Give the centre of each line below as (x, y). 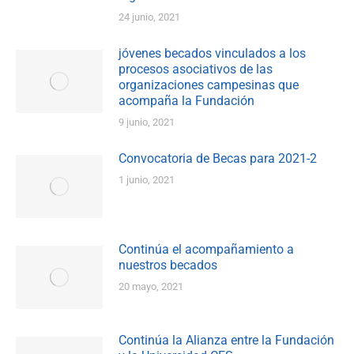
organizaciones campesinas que (209, 85)
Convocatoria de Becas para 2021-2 (218, 159)
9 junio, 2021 (147, 122)
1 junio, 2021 (147, 180)
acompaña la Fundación (186, 101)
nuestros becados (168, 265)
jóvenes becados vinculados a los (212, 54)
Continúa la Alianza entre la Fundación (226, 341)
